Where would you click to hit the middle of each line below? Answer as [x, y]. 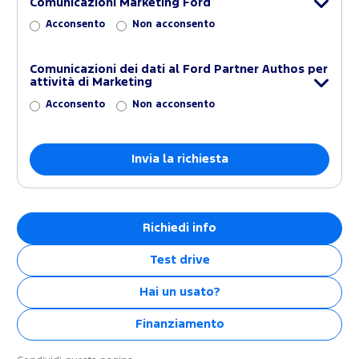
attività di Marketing [91, 83]
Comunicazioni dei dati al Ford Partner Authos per [179, 70]
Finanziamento [179, 324]
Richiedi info [179, 228]
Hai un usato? [179, 292]
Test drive [179, 260]
